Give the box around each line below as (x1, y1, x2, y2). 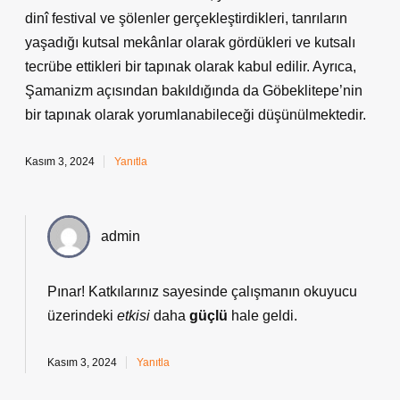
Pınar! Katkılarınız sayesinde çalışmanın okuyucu (47, 284, 357, 299)
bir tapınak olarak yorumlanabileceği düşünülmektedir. (25, 107, 366, 122)
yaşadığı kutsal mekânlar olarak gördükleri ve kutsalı (25, 35, 355, 50)
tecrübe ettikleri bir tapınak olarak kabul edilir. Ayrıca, (25, 59, 356, 74)
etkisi (117, 308, 150, 323)
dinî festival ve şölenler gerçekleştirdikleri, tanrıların (25, 11, 347, 26)
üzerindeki (47, 308, 117, 323)
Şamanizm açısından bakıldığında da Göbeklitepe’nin (25, 83, 362, 98)
